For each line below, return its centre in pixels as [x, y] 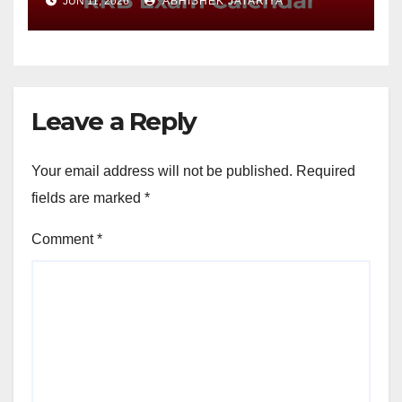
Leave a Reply [114, 122]
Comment [64, 239]
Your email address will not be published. [162, 170]
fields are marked [88, 197]
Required [326, 170]
